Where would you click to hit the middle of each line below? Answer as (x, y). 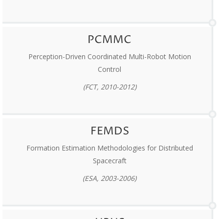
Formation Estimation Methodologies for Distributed (109, 148)
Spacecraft (109, 161)
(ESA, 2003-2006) (109, 178)
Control (109, 69)
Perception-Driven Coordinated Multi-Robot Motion (109, 57)
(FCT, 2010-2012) (109, 87)
